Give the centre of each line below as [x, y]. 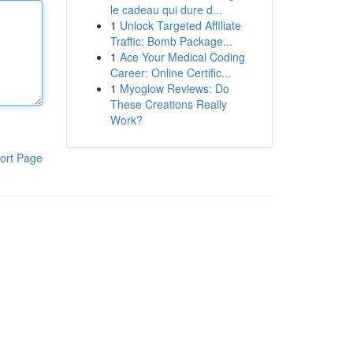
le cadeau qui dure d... [166, 9]
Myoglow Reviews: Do [174, 88]
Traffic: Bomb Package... [171, 41]
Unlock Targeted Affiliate [180, 25]
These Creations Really [168, 104]
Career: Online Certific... [170, 72]
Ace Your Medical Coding [182, 57]
